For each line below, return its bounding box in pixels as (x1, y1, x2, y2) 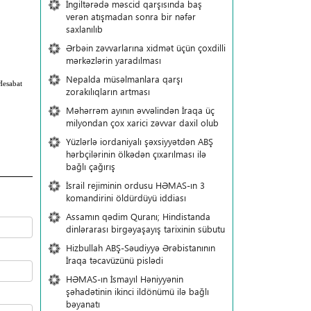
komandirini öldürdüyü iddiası (65, 192, 186, 203)
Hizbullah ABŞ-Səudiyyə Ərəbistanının (65, 242, 215, 253)
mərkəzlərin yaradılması (65, 54, 161, 66)
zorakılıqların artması (65, 85, 150, 97)
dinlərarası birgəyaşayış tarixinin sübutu (65, 223, 225, 235)
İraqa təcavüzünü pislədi (65, 254, 163, 266)
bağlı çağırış (65, 160, 115, 172)
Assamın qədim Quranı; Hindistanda (65, 210, 210, 222)
